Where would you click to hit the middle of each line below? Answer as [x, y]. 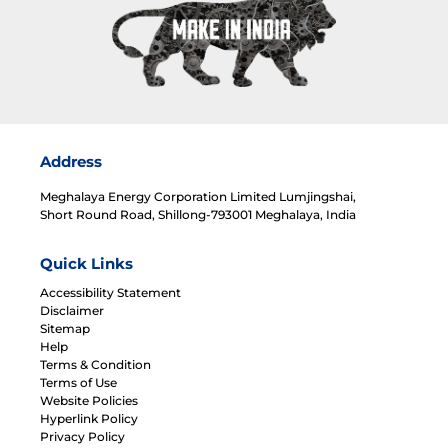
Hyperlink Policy [89, 418]
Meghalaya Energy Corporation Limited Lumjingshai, [198, 196]
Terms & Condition [95, 364]
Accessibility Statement [110, 292]
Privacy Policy [82, 436]
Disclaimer [72, 310]
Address [71, 161]
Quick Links [86, 263]
